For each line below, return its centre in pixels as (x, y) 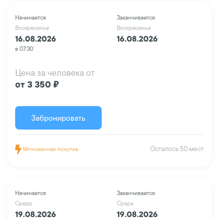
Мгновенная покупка (50, 149)
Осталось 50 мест (177, 149)
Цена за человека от (55, 73)
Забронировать (58, 118)
